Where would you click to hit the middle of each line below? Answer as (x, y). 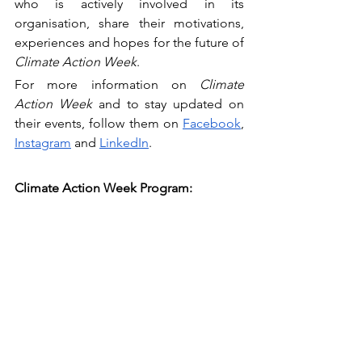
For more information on (107, 84)
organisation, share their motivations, (129, 23)
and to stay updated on (168, 103)
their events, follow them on (99, 123)
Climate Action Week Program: (103, 187)
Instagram (43, 142)
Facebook (212, 123)
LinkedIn (124, 142)
